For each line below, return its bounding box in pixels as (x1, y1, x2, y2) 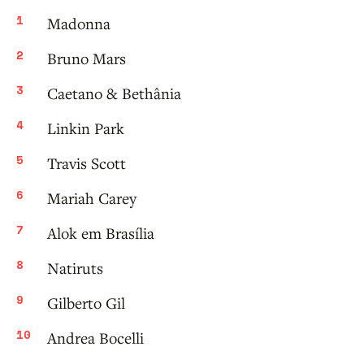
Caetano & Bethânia (47, 83, 181, 104)
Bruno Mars (47, 48, 126, 69)
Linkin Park (47, 118, 124, 139)
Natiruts (47, 258, 103, 279)
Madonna (47, 13, 110, 34)
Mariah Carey (47, 188, 136, 209)
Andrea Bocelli (47, 327, 144, 349)
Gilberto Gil (47, 292, 125, 314)
